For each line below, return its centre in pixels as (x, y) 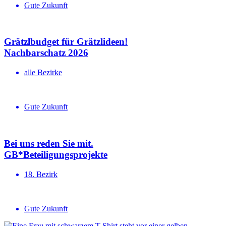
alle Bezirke (43, 73)
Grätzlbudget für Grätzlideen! (66, 42)
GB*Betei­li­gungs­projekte (56, 154)
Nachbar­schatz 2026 (46, 53)
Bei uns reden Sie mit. (49, 143)
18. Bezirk (41, 174)
